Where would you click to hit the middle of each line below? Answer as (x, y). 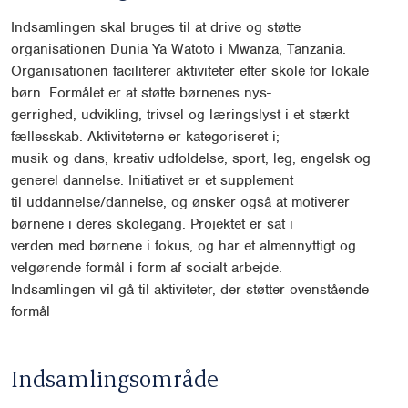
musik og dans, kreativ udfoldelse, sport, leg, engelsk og (191, 159)
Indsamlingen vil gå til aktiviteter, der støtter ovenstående (190, 290)
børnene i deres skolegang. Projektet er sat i (152, 224)
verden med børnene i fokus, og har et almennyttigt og (184, 246)
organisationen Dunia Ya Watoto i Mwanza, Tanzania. (178, 50)
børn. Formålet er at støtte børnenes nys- (141, 93)
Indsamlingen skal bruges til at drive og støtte (156, 28)
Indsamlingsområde (115, 378)
